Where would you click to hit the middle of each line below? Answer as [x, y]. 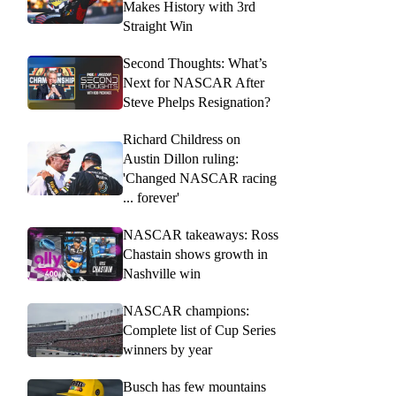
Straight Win [158, 26]
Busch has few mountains [194, 386]
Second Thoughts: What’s [195, 63]
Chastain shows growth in [195, 254]
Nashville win [162, 273]
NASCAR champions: [186, 310]
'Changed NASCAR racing [200, 178]
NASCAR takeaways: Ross [201, 234]
